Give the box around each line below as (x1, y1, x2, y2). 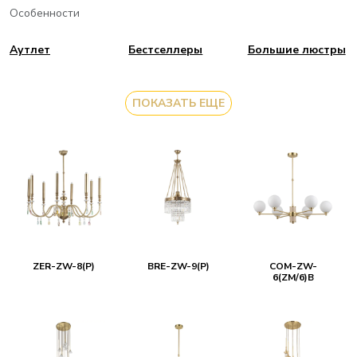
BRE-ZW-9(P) (147, 260, 210, 273)
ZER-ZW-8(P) (32, 260, 95, 273)
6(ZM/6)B (272, 271, 314, 284)
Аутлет (10, 42, 50, 57)
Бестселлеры (128, 42, 203, 57)
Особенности (10, 6, 80, 21)
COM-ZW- (269, 260, 317, 273)
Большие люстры (247, 42, 346, 57)
